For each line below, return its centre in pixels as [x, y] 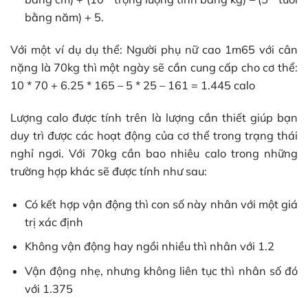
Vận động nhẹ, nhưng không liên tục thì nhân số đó [161, 271]
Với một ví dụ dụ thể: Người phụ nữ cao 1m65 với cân [154, 50]
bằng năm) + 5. [65, 17]
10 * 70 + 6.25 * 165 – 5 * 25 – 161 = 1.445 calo [134, 86]
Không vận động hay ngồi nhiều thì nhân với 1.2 [150, 246]
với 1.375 [49, 289]
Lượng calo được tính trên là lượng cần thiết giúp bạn [154, 118]
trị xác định [54, 222]
